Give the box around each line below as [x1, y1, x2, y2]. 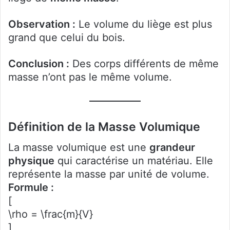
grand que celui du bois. [8, 31, 125, 44]
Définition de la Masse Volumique [8, 119, 200, 134]
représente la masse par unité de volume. [8, 168, 209, 180]
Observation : [8, 17, 75, 30]
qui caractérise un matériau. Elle [54, 155, 213, 167]
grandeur [149, 141, 195, 154]
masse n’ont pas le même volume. [8, 70, 172, 83]
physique [8, 155, 54, 167]
